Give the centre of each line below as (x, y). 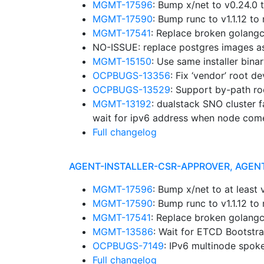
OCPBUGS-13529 (131, 90)
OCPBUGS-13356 (131, 75)
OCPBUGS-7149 (128, 246)
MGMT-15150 (122, 61)
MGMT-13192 (122, 104)
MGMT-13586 (123, 232)
